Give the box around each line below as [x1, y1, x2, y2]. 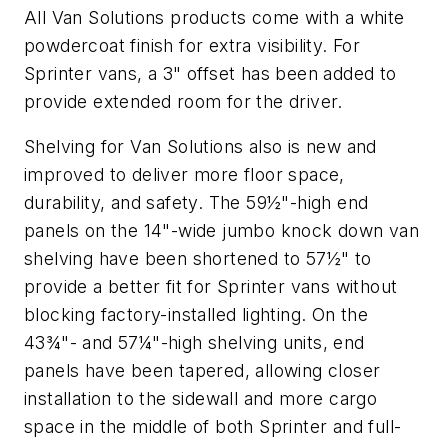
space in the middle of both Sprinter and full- [24, 416, 402, 438]
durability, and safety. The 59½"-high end [24, 192, 369, 214]
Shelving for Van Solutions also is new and [24, 136, 377, 158]
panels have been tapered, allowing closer [24, 360, 381, 382]
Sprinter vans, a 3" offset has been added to [24, 62, 397, 84]
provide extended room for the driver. [24, 90, 343, 112]
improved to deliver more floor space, [24, 164, 345, 186]
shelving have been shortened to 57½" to [24, 248, 372, 270]
